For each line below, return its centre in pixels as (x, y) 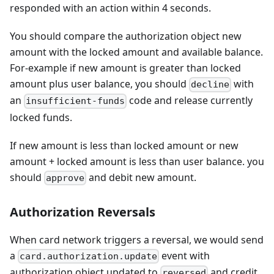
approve (65, 178)
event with (185, 255)
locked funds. (41, 117)
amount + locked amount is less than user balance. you (137, 161)
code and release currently (190, 101)
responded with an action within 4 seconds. (110, 8)
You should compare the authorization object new (126, 36)
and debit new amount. (142, 177)
